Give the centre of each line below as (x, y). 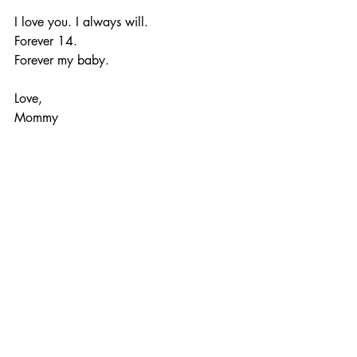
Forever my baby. (62, 60)
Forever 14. (46, 41)
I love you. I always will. (81, 22)
